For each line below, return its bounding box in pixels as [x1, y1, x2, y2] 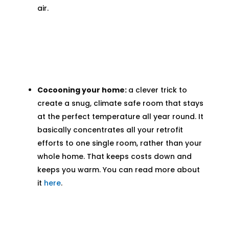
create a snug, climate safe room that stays [37, 98, 203, 109]
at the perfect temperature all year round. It [37, 111, 203, 122]
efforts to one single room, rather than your [37, 138, 202, 149]
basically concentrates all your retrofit [37, 125, 183, 135]
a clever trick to [128, 85, 187, 96]
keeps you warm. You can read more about [37, 165, 200, 175]
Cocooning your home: [37, 85, 128, 96]
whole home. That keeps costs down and [37, 151, 192, 162]
